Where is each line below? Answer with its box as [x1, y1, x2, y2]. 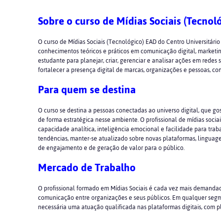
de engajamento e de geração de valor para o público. [38, 142, 184, 154]
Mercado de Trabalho [38, 157, 136, 178]
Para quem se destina [38, 79, 136, 100]
